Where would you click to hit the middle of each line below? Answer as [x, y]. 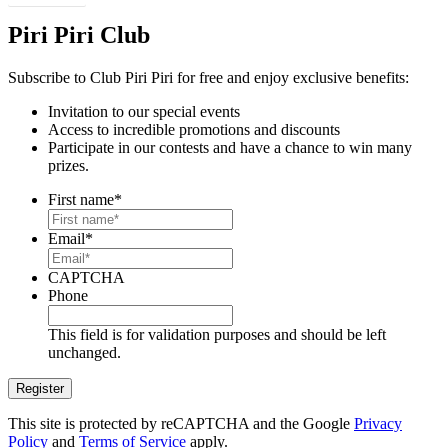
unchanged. [84, 352]
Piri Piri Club [79, 34]
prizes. [68, 165]
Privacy [378, 423]
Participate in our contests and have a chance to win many [230, 147]
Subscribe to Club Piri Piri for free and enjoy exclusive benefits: [208, 77]
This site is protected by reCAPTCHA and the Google [181, 423]
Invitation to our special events [144, 111]
